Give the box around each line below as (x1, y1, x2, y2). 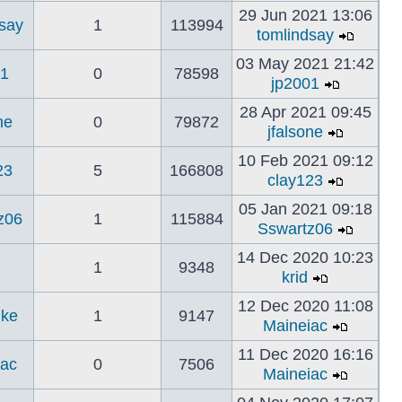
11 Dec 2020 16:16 (237, 345, 373, 363)
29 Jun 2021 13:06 (238, 6, 372, 24)
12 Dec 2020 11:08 (237, 297, 373, 315)
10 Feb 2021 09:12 (237, 152, 373, 170)
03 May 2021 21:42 (236, 55, 374, 73)
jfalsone (267, 123, 323, 141)
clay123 (267, 171, 323, 189)
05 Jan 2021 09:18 (238, 200, 372, 218)
